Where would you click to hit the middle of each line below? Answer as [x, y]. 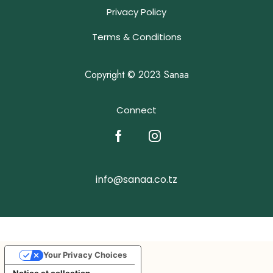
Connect [136, 110]
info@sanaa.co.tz [136, 179]
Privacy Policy [136, 12]
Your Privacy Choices [85, 255]
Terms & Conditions [136, 37]
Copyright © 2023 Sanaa [136, 75]
